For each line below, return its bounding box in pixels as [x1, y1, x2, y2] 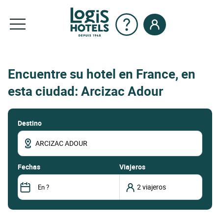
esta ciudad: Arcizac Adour [8, 82, 163, 100]
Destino [18, 118, 42, 128]
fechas [22, 162, 40, 171]
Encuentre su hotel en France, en [8, 65, 195, 83]
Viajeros [119, 162, 145, 171]
